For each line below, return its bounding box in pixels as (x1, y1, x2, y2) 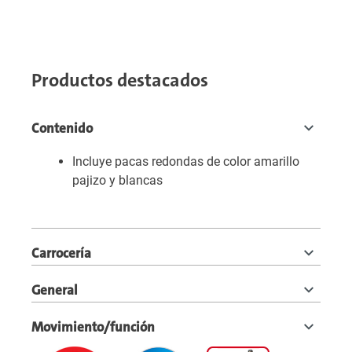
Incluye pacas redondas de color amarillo (72, 154, 299, 169)
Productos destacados (31, 68, 208, 93)
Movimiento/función (31, 318, 155, 335)
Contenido (31, 119, 93, 137)
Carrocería (31, 244, 91, 262)
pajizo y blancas (72, 173, 163, 188)
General (31, 281, 78, 299)
